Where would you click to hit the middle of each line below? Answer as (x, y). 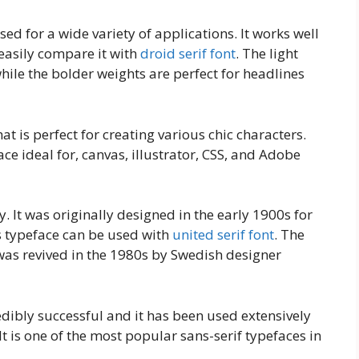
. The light (267, 54)
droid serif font (188, 54)
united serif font (223, 235)
